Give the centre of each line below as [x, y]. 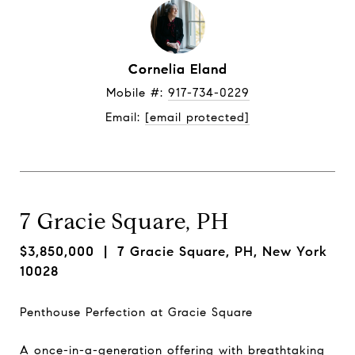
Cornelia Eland [177, 69]
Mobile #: [137, 93]
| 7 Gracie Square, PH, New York [211, 252]
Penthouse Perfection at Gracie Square [136, 312]
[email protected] [197, 117]
